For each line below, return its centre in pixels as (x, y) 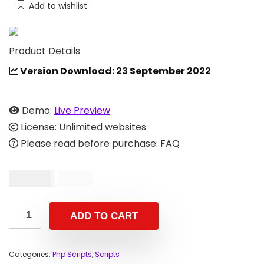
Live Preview (82, 110)
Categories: (31, 254)
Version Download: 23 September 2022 (115, 71)
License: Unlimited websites (82, 127)
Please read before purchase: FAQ (99, 143)
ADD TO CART (104, 216)
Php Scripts (72, 254)
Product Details (44, 51)
